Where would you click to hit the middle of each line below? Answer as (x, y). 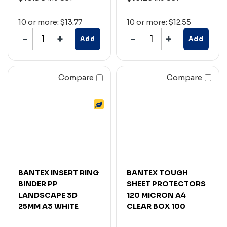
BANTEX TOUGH (157, 173)
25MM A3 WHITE (48, 206)
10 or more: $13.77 (50, 22)
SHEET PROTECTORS (166, 184)
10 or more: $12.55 (159, 22)
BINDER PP (38, 184)
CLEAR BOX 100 (156, 206)
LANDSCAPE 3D (48, 195)
